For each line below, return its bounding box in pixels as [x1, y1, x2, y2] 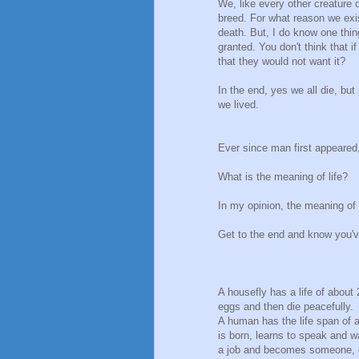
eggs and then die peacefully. [218, 301, 353, 313]
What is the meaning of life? [218, 171, 348, 184]
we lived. [218, 99, 259, 111]
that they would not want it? [218, 55, 345, 68]
